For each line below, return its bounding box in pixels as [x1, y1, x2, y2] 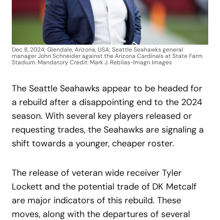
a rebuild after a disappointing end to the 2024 [12, 96, 202, 108]
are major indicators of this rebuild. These [12, 194, 181, 206]
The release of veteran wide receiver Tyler [12, 166, 182, 179]
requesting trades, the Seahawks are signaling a [12, 123, 204, 136]
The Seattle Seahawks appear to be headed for [12, 82, 202, 94]
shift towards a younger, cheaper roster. [12, 137, 174, 149]
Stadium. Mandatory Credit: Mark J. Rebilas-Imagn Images [12, 58, 172, 66]
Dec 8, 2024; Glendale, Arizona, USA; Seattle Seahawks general [12, 45, 183, 54]
